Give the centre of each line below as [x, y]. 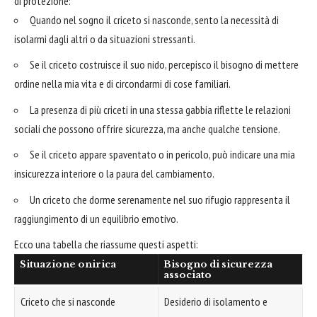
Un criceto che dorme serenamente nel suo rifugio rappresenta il [160, 199]
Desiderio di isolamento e [216, 302]
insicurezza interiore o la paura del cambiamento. [114, 174]
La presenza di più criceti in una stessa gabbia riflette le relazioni [160, 109]
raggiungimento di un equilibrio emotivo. [96, 218]
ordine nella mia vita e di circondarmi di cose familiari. [122, 84]
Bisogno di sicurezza [218, 265]
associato [187, 275]
